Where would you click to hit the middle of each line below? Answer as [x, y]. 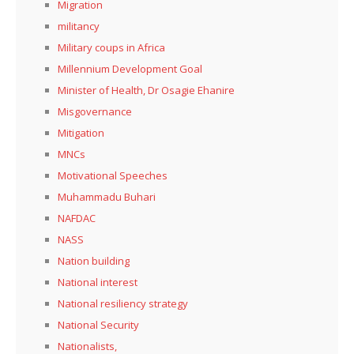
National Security [98, 324]
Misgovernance [95, 111]
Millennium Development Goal [130, 68]
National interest [98, 282]
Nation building [94, 260]
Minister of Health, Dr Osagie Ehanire [146, 90]
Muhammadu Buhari [107, 196]
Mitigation [81, 132]
